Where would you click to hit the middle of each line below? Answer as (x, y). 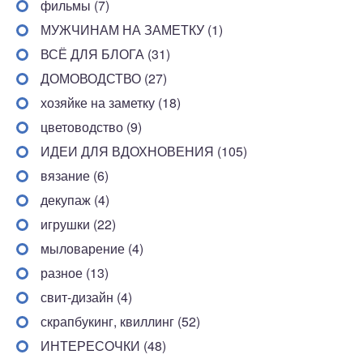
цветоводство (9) (91, 126)
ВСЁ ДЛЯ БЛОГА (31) (105, 53)
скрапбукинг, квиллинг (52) (120, 321)
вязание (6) (75, 175)
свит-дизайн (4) (86, 297)
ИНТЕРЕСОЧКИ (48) (103, 345)
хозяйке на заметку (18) (111, 102)
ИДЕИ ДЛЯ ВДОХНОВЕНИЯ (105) (144, 151)
